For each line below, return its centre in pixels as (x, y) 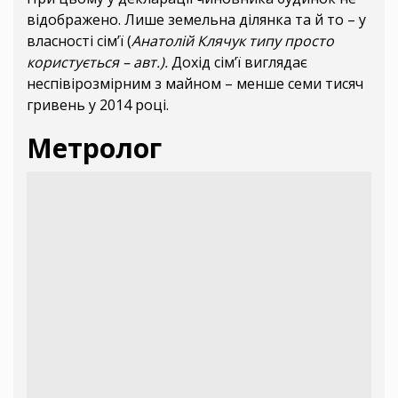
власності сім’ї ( (79, 41)
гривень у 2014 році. (98, 105)
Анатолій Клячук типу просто (233, 41)
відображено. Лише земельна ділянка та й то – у (196, 20)
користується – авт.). (97, 63)
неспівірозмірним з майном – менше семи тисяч (195, 84)
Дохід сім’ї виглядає (238, 63)
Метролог (94, 148)
